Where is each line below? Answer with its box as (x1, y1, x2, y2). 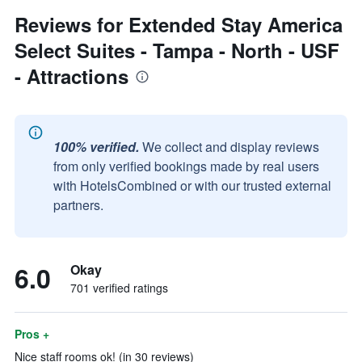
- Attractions (15, 62, 128, 90)
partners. (53, 196, 103, 214)
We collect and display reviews (142, 137, 319, 156)
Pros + (15, 326, 49, 342)
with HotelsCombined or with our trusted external (53, 176, 331, 195)
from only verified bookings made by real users (53, 157, 319, 175)
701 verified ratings (70, 280, 168, 296)
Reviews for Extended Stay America (15, 11, 343, 38)
